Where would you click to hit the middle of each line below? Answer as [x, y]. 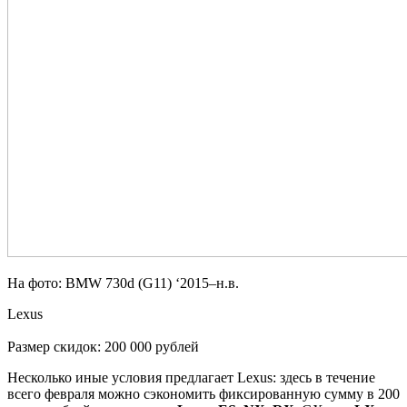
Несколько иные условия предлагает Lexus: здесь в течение [191, 377]
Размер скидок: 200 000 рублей [103, 346]
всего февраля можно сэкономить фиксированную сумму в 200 [203, 393]
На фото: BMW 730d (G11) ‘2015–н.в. [123, 283]
